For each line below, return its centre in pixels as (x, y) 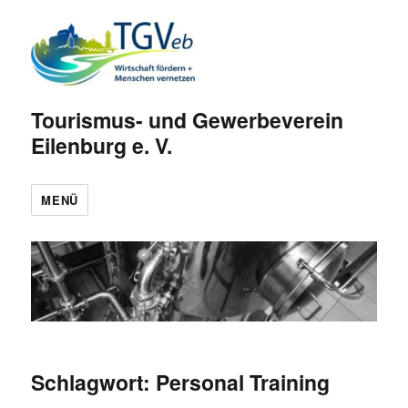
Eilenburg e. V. (102, 145)
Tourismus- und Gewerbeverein (188, 119)
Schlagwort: (94, 382)
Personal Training (243, 382)
